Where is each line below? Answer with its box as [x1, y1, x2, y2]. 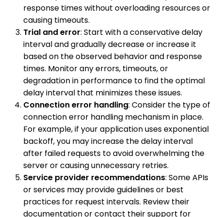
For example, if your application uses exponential [23, 124, 209, 135]
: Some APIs [165, 172, 208, 184]
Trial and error [23, 27, 80, 38]
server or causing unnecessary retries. [23, 160, 169, 171]
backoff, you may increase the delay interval [23, 136, 193, 147]
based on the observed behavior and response [23, 51, 202, 62]
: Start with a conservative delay [80, 27, 202, 38]
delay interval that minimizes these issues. [23, 87, 182, 99]
